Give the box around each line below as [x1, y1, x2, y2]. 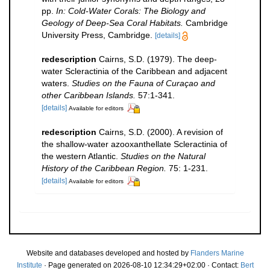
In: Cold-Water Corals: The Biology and [56, 5, 206, 16]
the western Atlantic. [42, 151, 121, 161]
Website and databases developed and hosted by [26, 248, 190, 257]
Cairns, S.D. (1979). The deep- [99, 54, 217, 64]
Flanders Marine [190, 248, 244, 257]
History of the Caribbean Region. [42, 163, 166, 173]
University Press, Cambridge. [42, 30, 152, 40]
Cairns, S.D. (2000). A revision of [99, 127, 223, 137]
